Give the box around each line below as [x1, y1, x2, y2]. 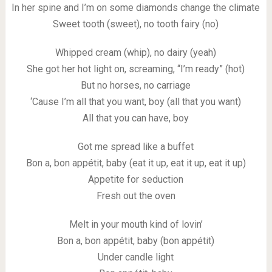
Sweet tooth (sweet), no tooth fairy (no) [53, 18, 219, 30]
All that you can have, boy [83, 112, 189, 124]
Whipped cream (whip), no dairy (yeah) [55, 47, 217, 58]
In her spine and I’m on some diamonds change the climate [12, 2, 260, 13]
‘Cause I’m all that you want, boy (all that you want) [30, 96, 242, 107]
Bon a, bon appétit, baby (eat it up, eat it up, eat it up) [25, 157, 246, 169]
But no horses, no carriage [81, 80, 191, 91]
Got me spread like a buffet [78, 141, 194, 152]
